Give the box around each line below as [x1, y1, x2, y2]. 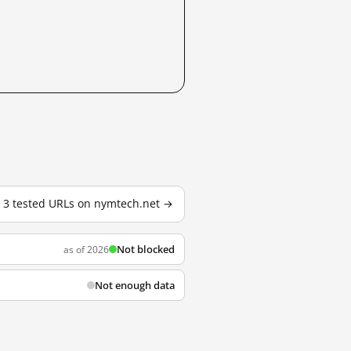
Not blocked [117, 242, 175, 256]
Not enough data [95, 278, 175, 292]
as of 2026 [63, 242, 109, 256]
